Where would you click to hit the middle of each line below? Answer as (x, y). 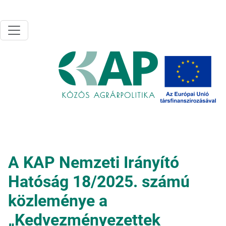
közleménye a (58, 201)
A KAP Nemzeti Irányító (94, 162)
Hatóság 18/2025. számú (99, 182)
